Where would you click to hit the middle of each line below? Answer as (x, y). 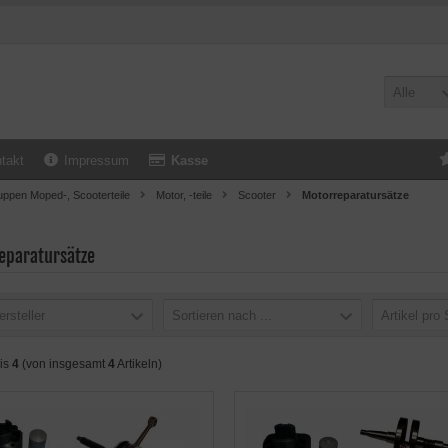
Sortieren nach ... (222, 315)
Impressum (96, 160)
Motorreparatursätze (355, 195)
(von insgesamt (63, 364)
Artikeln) (138, 364)
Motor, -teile (184, 195)
